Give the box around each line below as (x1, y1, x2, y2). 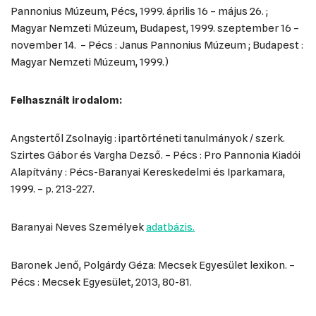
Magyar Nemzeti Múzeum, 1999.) (11, 56, 169, 68)
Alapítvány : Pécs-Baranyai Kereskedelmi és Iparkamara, (11, 166, 285, 178)
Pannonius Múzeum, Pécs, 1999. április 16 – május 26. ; (11, 5, 268, 18)
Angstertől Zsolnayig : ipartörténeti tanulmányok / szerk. (11, 132, 285, 145)
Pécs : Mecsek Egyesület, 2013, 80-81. (11, 276, 192, 288)
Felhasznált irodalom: (11, 94, 122, 107)
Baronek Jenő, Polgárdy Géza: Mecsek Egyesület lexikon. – (11, 259, 295, 272)
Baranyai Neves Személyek (11, 221, 146, 233)
